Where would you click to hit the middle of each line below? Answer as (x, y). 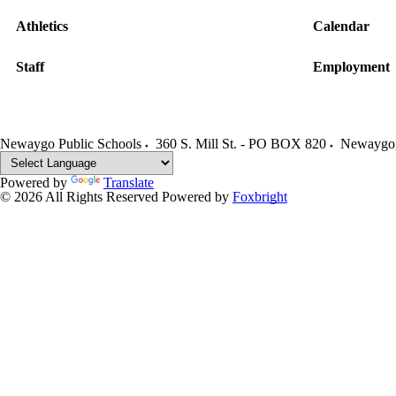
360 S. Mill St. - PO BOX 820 (241, 144)
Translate (129, 183)
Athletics (42, 26)
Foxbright (260, 197)
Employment (352, 67)
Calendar (342, 26)
